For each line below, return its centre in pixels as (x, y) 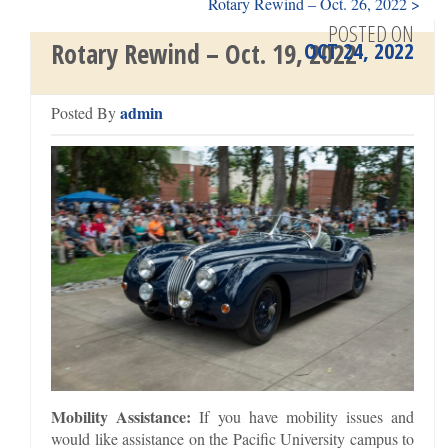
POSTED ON (371, 33)
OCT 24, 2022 (359, 50)
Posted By (85, 112)
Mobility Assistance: (121, 416)
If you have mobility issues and (303, 416)
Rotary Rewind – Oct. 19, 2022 (204, 54)
